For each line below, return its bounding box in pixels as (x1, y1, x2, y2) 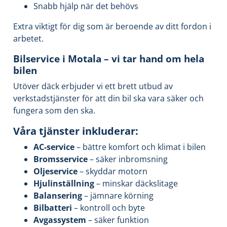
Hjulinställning (33, 178, 96, 190)
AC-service (33, 141, 74, 153)
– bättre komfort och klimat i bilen (74, 141, 206, 153)
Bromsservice (33, 154, 90, 165)
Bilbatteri (33, 202, 74, 214)
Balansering (33, 190, 84, 202)
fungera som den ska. (13, 105, 95, 117)
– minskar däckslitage (96, 178, 178, 190)
